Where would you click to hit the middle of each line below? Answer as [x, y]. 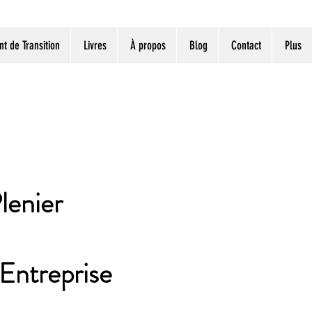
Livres [95, 45]
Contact [246, 45]
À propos [148, 45]
